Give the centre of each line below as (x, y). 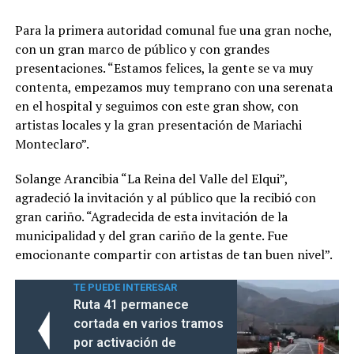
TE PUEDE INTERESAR (125, 287)
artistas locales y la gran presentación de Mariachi (158, 124)
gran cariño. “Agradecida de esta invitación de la (151, 216)
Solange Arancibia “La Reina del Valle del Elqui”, (151, 178)
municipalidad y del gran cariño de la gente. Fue (151, 235)
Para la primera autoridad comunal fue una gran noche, (173, 30)
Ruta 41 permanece (131, 304)
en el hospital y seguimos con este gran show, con (156, 105)
